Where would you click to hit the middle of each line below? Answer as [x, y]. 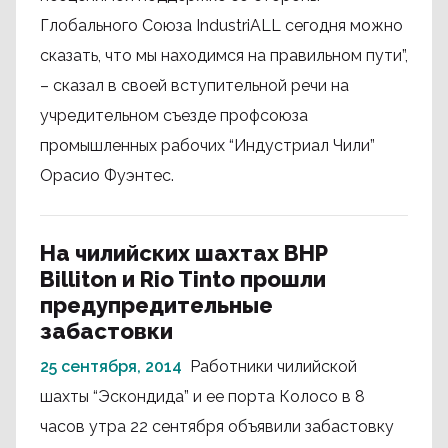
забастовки [106, 331]
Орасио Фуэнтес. [107, 175]
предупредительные [156, 305]
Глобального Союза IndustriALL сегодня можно [221, 25]
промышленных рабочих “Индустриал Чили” [207, 145]
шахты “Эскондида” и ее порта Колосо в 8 [202, 396]
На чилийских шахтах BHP [183, 253]
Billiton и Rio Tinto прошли [183, 279]
